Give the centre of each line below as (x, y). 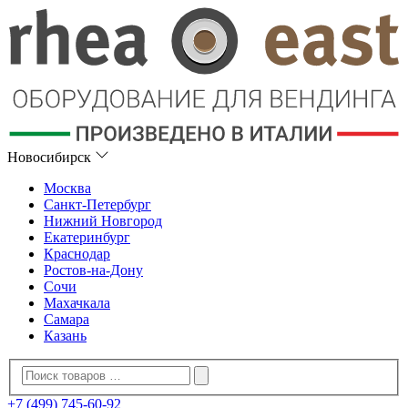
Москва (67, 189)
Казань (65, 336)
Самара (66, 320)
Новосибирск (51, 158)
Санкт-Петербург (97, 205)
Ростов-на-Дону (93, 270)
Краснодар (77, 254)
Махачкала (77, 303)
